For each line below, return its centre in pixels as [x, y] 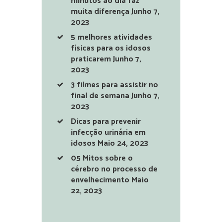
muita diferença [100, 11]
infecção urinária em [109, 132]
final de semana [100, 96]
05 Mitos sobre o [102, 158]
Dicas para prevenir [106, 121]
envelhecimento [100, 180]
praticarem [91, 59]
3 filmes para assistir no [115, 85]
